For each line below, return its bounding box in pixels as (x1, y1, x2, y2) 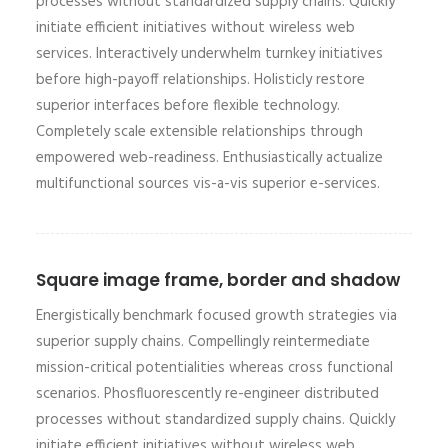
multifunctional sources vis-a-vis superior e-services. (36, 172, 380, 196)
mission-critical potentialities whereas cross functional (36, 356, 393, 380)
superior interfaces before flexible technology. (36, 94, 340, 118)
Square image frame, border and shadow (36, 268, 400, 292)
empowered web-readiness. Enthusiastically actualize (36, 146, 383, 170)
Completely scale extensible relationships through (36, 120, 363, 144)
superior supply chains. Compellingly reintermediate (36, 330, 370, 354)
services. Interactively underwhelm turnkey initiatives (36, 42, 383, 66)
